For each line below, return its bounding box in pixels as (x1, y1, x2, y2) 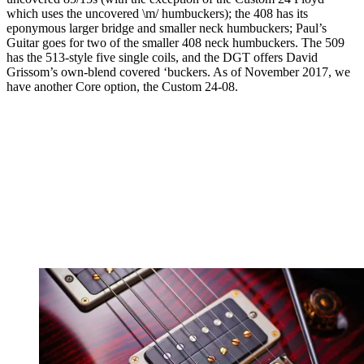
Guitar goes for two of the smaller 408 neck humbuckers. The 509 (6, 35, 344, 50)
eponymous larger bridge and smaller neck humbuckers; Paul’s (6, 20, 327, 35)
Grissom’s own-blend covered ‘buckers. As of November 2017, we (6, 64, 350, 79)
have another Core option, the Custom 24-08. (6, 79, 241, 93)
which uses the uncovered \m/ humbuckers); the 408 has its (6, 6, 308, 20)
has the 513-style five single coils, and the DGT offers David (6, 50, 318, 64)
